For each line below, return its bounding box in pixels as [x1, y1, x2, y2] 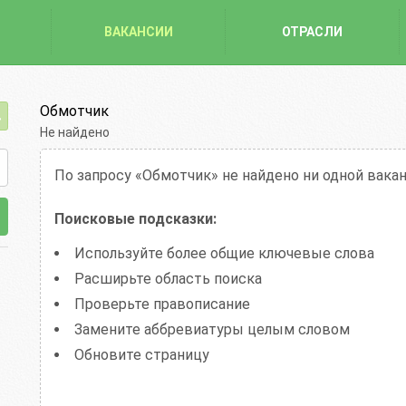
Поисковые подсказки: [54, 210, 217, 227]
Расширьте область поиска [74, 270, 262, 287]
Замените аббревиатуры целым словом [74, 321, 350, 338]
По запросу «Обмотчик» [54, 167, 222, 184]
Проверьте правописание [74, 295, 250, 313]
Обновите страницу [74, 346, 209, 363]
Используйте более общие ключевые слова [74, 245, 374, 262]
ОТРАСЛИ [282, 24, 343, 39]
